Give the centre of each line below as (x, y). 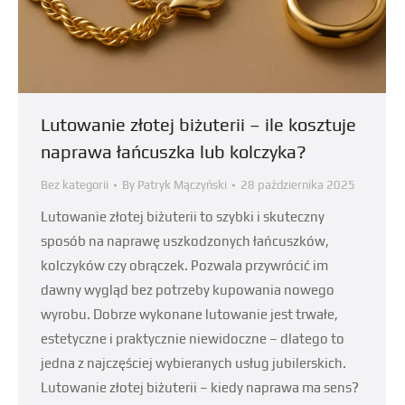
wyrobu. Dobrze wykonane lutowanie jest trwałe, (189, 315)
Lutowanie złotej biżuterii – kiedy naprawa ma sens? (200, 388)
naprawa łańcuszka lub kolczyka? (174, 152)
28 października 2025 (298, 185)
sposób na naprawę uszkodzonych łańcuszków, (185, 241)
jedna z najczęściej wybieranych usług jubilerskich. (193, 363)
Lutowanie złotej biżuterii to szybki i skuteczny (183, 217)
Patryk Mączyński (182, 185)
